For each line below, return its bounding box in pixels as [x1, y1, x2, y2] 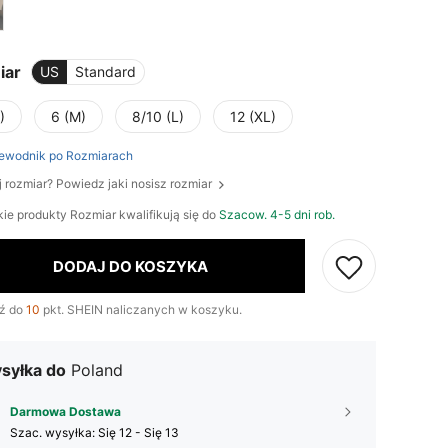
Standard [75, 63, 136, 81]
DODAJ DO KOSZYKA [53, 256, 208, 276]
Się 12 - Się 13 [98, 425, 179, 441]
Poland [71, 360, 123, 381]
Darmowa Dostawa [10, 404, 121, 420]
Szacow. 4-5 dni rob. [219, 207, 335, 223]
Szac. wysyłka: [10, 425, 98, 441]
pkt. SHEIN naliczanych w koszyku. [40, 302, 242, 318]
